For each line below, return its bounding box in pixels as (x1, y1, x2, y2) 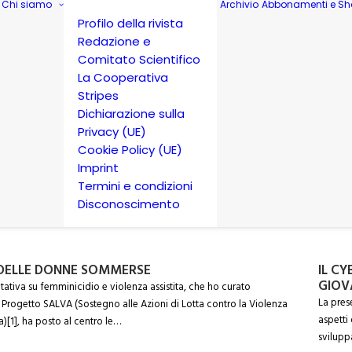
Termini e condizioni (78, 178, 192, 194)
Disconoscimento (78, 196, 180, 212)
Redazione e (78, 33, 151, 49)
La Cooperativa (78, 69, 168, 86)
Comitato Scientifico (78, 51, 200, 68)
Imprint (78, 159, 119, 176)
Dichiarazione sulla (78, 105, 185, 122)
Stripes (78, 87, 119, 104)
